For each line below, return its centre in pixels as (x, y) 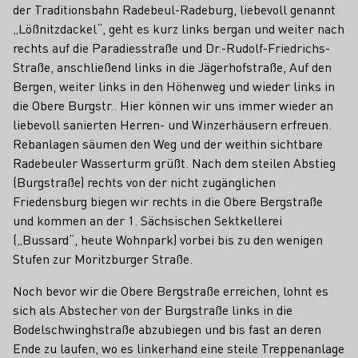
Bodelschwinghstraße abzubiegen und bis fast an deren (167, 329)
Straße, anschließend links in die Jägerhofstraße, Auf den (172, 67)
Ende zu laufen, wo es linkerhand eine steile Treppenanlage (179, 348)
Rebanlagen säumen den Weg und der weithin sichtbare (168, 143)
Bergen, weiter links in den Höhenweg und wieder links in (174, 86)
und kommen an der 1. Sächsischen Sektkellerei (147, 220)
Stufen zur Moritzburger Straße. (103, 259)
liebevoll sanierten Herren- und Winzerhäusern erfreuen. (172, 124)
